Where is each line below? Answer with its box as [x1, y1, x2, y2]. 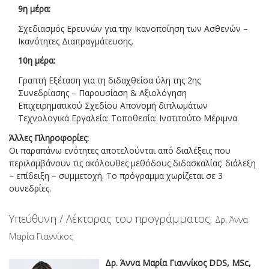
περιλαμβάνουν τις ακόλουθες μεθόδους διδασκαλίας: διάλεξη [9, 157, 256, 169]
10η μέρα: [18, 55, 55, 67]
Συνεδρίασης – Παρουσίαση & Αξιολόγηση [18, 87, 187, 99]
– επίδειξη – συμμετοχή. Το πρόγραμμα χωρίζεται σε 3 [9, 170, 223, 182]
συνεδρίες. [9, 183, 51, 195]
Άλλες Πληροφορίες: [9, 132, 89, 144]
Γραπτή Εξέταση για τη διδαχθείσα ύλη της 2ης [18, 74, 201, 86]
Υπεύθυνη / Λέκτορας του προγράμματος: [9, 211, 215, 226]
